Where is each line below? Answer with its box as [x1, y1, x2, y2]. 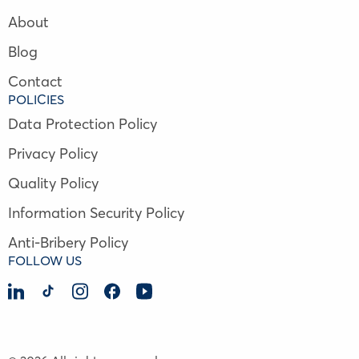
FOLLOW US [8, 252, 82, 269]
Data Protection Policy [8, 115, 157, 134]
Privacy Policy [8, 144, 98, 163]
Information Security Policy [8, 204, 184, 223]
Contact [8, 72, 63, 91]
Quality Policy [8, 174, 99, 193]
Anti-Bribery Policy [8, 233, 128, 252]
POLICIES [8, 91, 64, 108]
